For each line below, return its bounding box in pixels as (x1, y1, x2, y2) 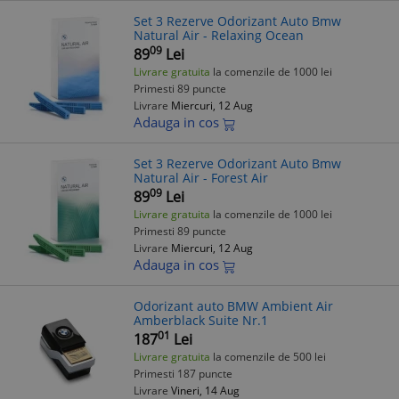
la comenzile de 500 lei (210, 349, 326, 364)
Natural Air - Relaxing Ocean (134, 27, 304, 44)
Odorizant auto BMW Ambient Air (134, 297, 333, 314)
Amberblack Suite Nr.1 (134, 312, 268, 329)
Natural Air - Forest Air (134, 169, 268, 186)
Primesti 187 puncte (134, 366, 232, 381)
